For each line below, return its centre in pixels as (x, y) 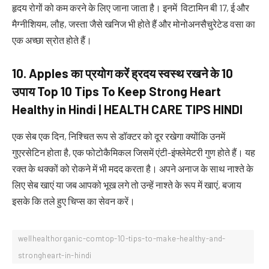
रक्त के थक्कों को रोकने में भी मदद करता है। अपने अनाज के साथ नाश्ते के (133, 168)
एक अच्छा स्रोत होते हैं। (52, 40)
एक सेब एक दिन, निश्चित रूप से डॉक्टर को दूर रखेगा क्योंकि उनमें (119, 136)
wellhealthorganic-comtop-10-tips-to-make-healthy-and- (122, 238)
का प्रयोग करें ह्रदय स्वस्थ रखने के (146, 74)
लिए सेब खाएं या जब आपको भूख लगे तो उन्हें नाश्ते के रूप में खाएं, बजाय (127, 184)
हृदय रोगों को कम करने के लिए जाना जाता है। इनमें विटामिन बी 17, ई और (131, 7)
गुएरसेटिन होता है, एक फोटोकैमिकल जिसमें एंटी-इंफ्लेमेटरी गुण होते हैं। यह (134, 152)
